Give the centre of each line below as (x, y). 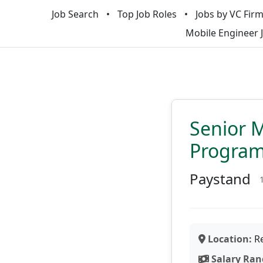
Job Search (75, 14)
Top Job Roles (147, 14)
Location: (229, 239)
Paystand (220, 179)
